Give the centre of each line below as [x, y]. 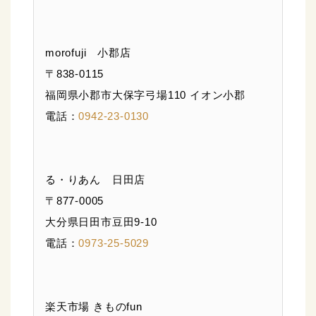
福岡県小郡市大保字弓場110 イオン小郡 [145, 95]
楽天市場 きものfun [94, 306]
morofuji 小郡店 [88, 53]
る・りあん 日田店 [96, 180]
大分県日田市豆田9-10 [101, 222]
